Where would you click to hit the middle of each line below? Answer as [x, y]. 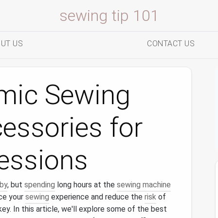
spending [40, 185]
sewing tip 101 [109, 16]
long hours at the [86, 185]
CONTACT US [171, 44]
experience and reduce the [97, 197]
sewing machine [144, 185]
